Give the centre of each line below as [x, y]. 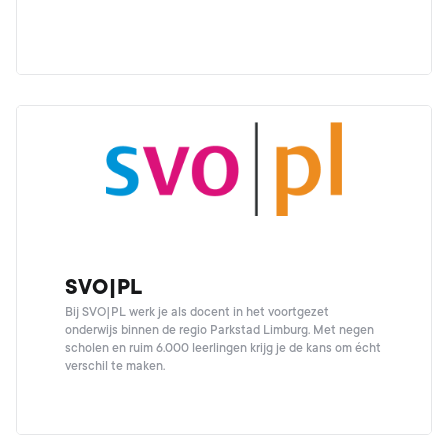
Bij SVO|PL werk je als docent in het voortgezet [197, 312]
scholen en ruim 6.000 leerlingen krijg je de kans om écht [223, 348]
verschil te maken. [115, 366]
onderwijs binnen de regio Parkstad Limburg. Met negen [219, 330]
